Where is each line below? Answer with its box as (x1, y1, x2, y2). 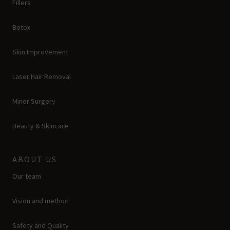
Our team (12, 171, 41, 181)
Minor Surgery (12, 96, 55, 106)
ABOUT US (12, 154, 57, 164)
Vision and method (12, 196, 69, 205)
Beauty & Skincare (12, 121, 68, 130)
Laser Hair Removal (12, 71, 71, 81)
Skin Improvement (12, 47, 68, 56)
